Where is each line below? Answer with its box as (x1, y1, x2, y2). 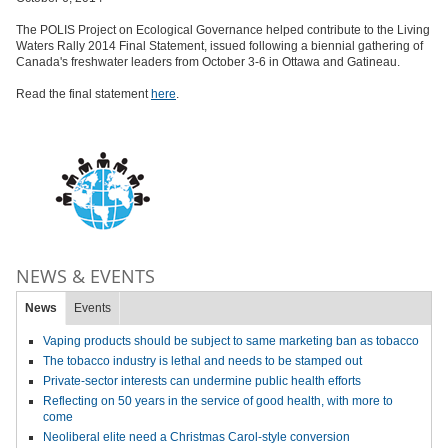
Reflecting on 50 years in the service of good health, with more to (43, 394, 393, 408)
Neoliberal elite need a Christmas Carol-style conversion (43, 430, 350, 444)
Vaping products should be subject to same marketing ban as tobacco (43, 334, 419, 348)
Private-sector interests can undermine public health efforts (43, 374, 361, 388)
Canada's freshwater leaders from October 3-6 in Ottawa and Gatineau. (16, 55, 403, 69)
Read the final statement (16, 87, 151, 101)
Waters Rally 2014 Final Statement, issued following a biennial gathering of (16, 39, 423, 53)
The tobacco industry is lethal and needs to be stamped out (43, 354, 362, 368)
